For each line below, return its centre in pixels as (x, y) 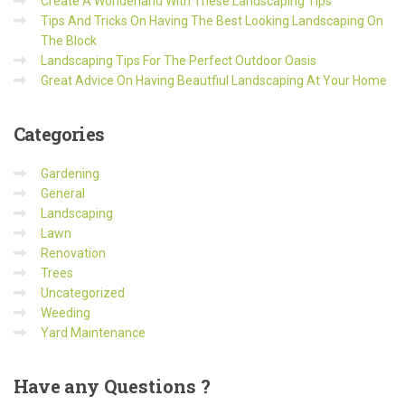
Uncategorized (83, 292)
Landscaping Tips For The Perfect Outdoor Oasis (179, 60)
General (63, 193)
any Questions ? (135, 386)
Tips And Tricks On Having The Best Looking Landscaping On (212, 20)
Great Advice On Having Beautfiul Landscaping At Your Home (214, 80)
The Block (69, 40)
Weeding (66, 312)
